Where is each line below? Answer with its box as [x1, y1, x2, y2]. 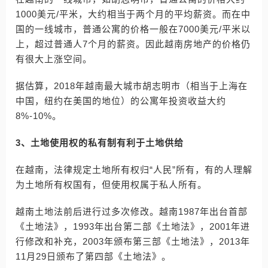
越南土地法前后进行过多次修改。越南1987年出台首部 [16, 206, 248, 217]
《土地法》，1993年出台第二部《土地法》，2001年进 [16, 221, 250, 232]
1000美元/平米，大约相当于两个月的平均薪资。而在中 [16, 9, 251, 19]
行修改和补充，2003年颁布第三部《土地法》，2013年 [16, 236, 250, 246]
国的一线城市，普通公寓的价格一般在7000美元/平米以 [16, 24, 251, 34]
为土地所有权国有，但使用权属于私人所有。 [16, 179, 207, 190]
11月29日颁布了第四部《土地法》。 [16, 251, 171, 261]
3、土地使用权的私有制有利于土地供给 [16, 138, 184, 148]
